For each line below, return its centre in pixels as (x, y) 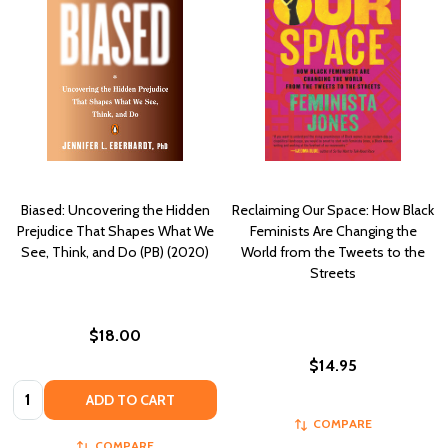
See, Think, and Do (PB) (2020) (115, 252)
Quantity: (44, 391)
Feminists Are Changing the (333, 231)
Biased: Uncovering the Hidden (115, 210)
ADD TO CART (130, 399)
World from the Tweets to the (333, 252)
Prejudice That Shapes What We (115, 231)
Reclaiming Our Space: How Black (333, 210)
